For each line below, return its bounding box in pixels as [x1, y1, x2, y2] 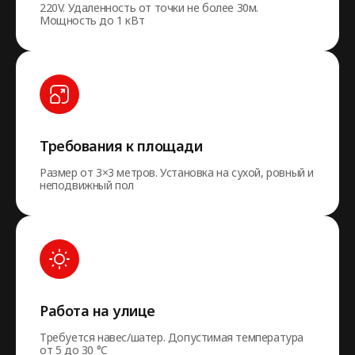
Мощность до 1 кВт [40, 13, 145, 28]
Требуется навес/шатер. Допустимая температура [40, 330, 303, 345]
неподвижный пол [40, 177, 134, 193]
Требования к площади [40, 136, 202, 155]
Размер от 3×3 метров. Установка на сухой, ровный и [40, 165, 315, 180]
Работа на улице [40, 301, 155, 320]
